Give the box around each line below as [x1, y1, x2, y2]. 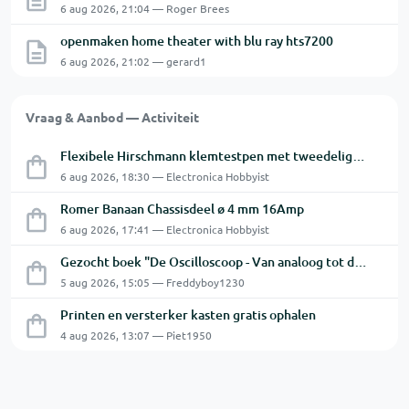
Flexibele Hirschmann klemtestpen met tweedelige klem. [352, 147, 365, 164]
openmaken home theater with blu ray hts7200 [60, 32, 333, 49]
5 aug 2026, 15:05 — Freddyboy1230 [60, 275, 245, 289]
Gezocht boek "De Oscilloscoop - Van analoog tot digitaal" [354, 253, 367, 270]
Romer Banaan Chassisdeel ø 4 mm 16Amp [60, 200, 304, 217]
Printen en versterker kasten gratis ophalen [60, 306, 316, 323]
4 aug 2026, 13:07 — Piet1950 [60, 328, 212, 342]
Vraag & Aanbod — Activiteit [26, 109, 199, 125]
